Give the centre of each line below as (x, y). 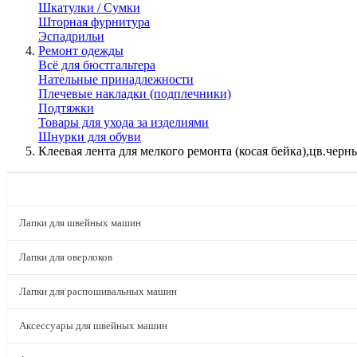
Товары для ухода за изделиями (124, 122)
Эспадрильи (71, 36)
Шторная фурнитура (94, 22)
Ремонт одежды (81, 51)
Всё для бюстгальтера (97, 65)
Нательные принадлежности (116, 79)
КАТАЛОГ (49, 189)
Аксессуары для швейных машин (93, 326)
